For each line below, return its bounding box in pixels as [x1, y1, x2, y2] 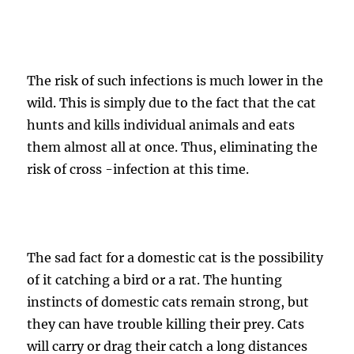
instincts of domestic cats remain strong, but [27, 294, 310, 310]
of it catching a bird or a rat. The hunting [27, 272, 283, 288]
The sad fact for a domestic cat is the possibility [27, 250, 324, 265]
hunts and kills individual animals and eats [27, 117, 296, 133]
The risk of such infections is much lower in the [27, 73, 324, 88]
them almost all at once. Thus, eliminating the [27, 139, 318, 155]
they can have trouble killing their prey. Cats [27, 316, 305, 332]
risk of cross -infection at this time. [27, 161, 250, 177]
